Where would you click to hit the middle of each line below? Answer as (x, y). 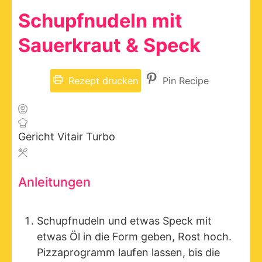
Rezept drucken (102, 81)
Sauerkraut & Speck (109, 46)
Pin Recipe (184, 81)
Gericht (38, 137)
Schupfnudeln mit (100, 21)
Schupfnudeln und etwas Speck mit (124, 221)
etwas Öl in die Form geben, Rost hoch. (134, 237)
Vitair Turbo (86, 137)
